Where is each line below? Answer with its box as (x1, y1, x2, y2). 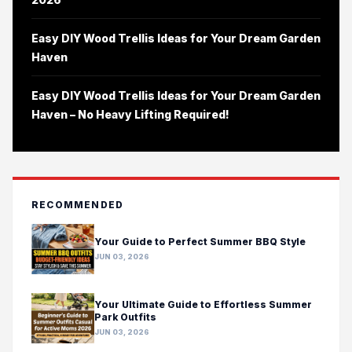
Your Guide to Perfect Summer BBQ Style (94, 236, 306, 248)
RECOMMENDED (31, 198, 124, 211)
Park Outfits (94, 311, 156, 324)
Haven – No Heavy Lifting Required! (31, 107, 229, 121)
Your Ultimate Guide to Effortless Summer (94, 299, 312, 311)
